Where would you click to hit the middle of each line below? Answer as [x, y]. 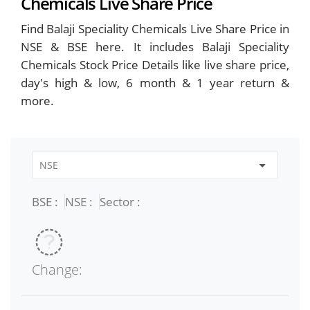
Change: [57, 269]
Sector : [120, 201]
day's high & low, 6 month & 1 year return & [155, 82]
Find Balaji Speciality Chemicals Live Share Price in [155, 28]
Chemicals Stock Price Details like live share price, [155, 64]
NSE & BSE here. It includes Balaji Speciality [155, 46]
